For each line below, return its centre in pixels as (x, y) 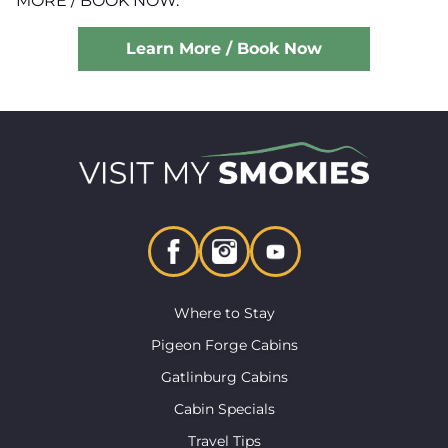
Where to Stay (224, 312)
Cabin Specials (224, 408)
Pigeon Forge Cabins (224, 344)
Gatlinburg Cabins (224, 376)
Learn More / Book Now (224, 49)
